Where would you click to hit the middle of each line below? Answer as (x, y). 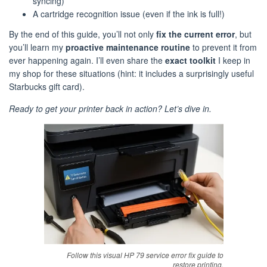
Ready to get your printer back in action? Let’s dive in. (110, 108)
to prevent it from (223, 47)
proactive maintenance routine (128, 47)
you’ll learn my (37, 47)
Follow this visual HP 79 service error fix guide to (145, 254)
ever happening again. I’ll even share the (87, 60)
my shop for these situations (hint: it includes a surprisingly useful (131, 73)
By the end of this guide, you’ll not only (83, 34)
